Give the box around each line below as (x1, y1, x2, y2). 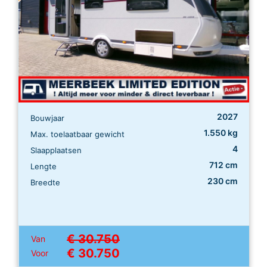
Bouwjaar (30, 113, 64, 123)
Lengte (30, 161, 57, 171)
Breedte (30, 177, 60, 187)
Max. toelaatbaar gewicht (30, 129, 125, 139)
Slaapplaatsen (30, 145, 82, 155)
